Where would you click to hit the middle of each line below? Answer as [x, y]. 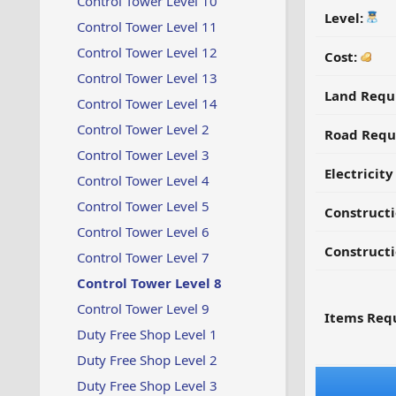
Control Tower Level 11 [147, 27]
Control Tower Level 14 [147, 103]
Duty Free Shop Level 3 [147, 385]
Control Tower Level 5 [143, 206]
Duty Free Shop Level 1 [147, 334]
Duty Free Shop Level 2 [147, 360]
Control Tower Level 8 [149, 283]
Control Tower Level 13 [147, 78]
